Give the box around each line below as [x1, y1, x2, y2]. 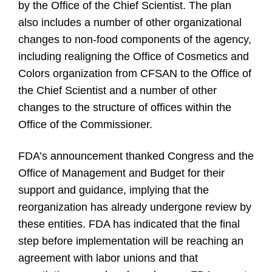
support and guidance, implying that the [18, 184, 209, 196]
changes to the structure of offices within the [18, 101, 231, 114]
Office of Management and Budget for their [18, 167, 225, 179]
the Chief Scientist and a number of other [18, 84, 217, 97]
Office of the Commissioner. [18, 118, 152, 131]
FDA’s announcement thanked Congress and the [18, 150, 254, 162]
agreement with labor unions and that [18, 252, 198, 264]
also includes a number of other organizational [18, 16, 242, 29]
